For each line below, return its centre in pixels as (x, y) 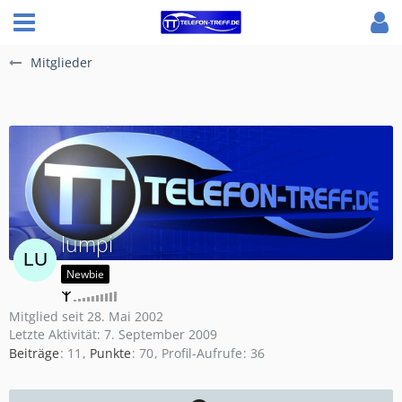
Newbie (85, 274)
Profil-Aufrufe (202, 354)
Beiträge (34, 354)
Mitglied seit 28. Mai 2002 (86, 316)
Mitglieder (61, 62)
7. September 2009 (161, 334)
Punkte (110, 354)
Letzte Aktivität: (57, 334)
